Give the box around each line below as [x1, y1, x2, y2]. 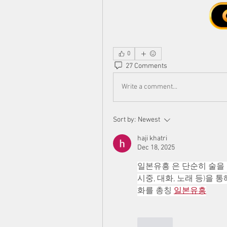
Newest [138, 115, 160, 124]
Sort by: [113, 115, 136, 124]
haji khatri [137, 134, 167, 143]
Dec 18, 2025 [137, 143, 175, 152]
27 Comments [126, 62, 167, 71]
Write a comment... [122, 83, 177, 92]
